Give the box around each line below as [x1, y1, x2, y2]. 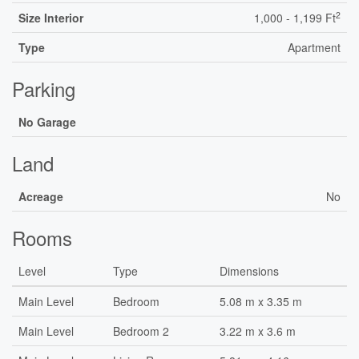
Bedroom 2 [113, 323, 169, 339]
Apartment [288, 39, 341, 55]
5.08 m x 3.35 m [220, 293, 302, 309]
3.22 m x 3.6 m [220, 323, 296, 339]
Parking [12, 75, 75, 103]
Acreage [18, 188, 63, 204]
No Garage [18, 114, 76, 130]
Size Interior [18, 10, 83, 26]
